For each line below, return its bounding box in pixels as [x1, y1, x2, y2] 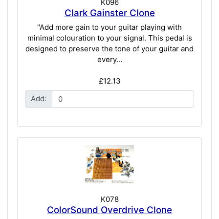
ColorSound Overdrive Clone [47, 204, 172, 216]
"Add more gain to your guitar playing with [37, 22, 182, 32]
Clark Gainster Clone [64, 7, 155, 19]
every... [97, 55, 122, 65]
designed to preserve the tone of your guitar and [25, 44, 194, 54]
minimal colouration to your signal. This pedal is [27, 33, 192, 43]
